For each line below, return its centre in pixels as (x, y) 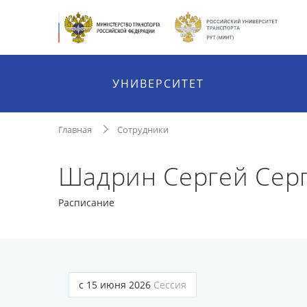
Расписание (86, 202)
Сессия (170, 285)
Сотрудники (143, 130)
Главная (75, 130)
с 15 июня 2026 (116, 285)
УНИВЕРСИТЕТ (159, 84)
